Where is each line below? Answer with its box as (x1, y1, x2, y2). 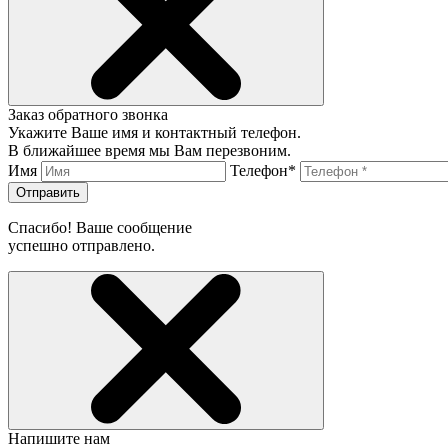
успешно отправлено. (8, 237, 155, 254)
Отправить (16, 185, 80, 200)
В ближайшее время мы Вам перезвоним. (8, 142, 291, 159)
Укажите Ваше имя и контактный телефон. (8, 124, 301, 141)
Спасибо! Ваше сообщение (8, 219, 192, 236)
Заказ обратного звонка (8, 106, 168, 123)
